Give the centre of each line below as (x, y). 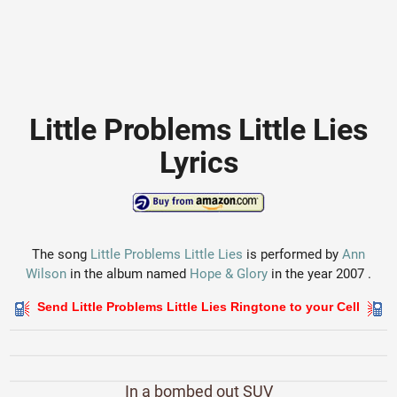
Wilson (46, 273)
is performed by (292, 254)
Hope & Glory (229, 273)
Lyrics (198, 162)
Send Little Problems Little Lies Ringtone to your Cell (198, 306)
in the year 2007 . (319, 273)
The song (61, 254)
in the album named (128, 273)
